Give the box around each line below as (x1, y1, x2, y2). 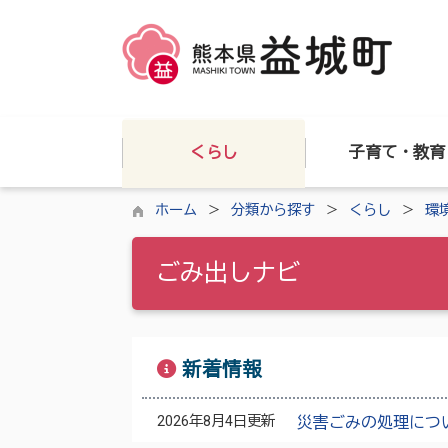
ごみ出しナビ (156, 259, 300, 287)
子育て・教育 (349, 143, 445, 162)
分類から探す (231, 202, 315, 219)
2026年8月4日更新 (157, 413, 275, 430)
